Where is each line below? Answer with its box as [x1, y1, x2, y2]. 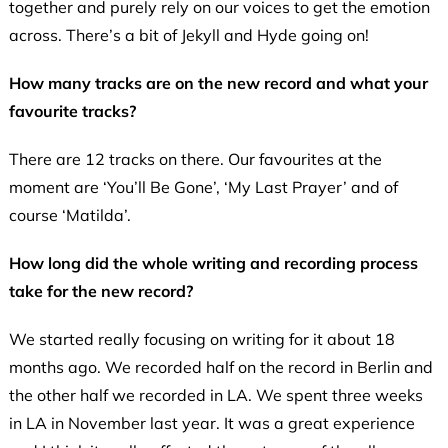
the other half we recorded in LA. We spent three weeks [8, 385, 423, 406]
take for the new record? [8, 281, 193, 302]
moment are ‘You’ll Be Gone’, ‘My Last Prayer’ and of [8, 177, 398, 198]
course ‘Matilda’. [8, 205, 131, 226]
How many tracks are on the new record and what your [8, 73, 428, 94]
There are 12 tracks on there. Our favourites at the [8, 149, 382, 170]
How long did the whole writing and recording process [8, 253, 418, 274]
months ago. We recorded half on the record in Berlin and [8, 357, 433, 378]
